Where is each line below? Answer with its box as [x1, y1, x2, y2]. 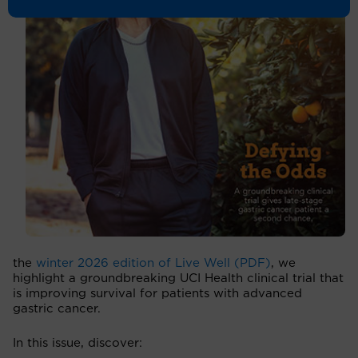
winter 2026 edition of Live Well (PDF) [36, 257, 271, 269]
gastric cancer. [13, 302, 101, 315]
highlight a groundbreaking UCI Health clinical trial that [13, 272, 344, 284]
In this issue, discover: [13, 336, 142, 349]
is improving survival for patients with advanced [13, 287, 302, 300]
